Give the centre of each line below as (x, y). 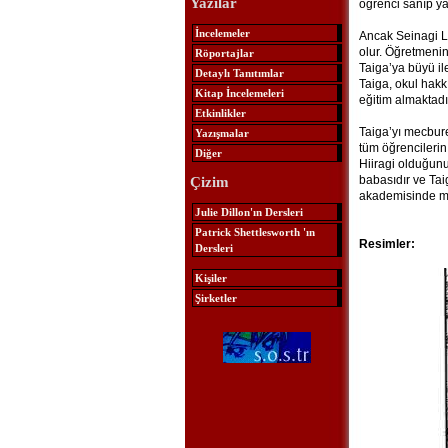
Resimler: (386, 244)
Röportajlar (224, 52)
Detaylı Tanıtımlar (239, 72)
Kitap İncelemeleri (239, 92)
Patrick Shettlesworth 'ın (254, 231)
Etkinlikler (220, 112)
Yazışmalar (221, 132)
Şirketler (215, 297)
